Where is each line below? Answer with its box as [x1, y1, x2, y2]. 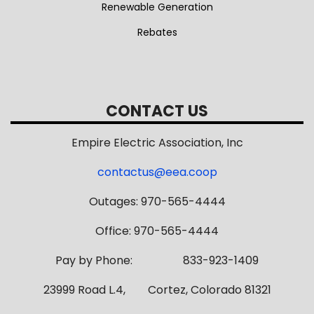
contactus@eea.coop [97, 164, 217, 181]
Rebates [137, 25, 177, 40]
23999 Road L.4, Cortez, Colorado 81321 [43, 282, 271, 299]
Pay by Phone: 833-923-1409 [55, 252, 259, 269]
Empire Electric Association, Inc [71, 135, 243, 151]
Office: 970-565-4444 [95, 223, 219, 240]
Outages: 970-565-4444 [88, 193, 226, 210]
